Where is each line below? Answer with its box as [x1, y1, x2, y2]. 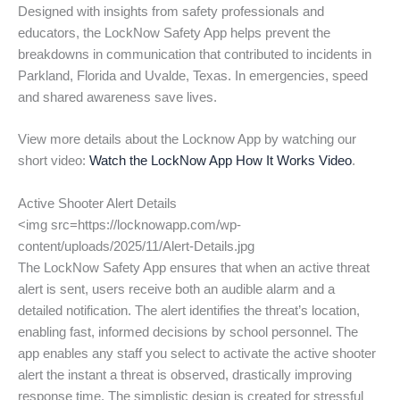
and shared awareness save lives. [18, 89, 217, 104]
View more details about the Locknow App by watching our [18, 132, 356, 147]
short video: [18, 154, 89, 169]
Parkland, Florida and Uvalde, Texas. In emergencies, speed [18, 68, 368, 83]
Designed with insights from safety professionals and [18, 4, 324, 19]
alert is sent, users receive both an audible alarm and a [18, 281, 335, 296]
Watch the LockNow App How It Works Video [89, 154, 352, 169]
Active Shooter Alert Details [18, 196, 177, 211]
